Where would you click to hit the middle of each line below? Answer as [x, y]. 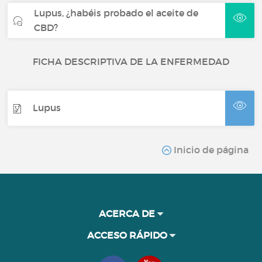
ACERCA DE [128, 213]
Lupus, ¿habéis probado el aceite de [116, 13]
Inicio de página [210, 149]
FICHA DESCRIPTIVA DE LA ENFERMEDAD [131, 61]
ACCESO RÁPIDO [128, 235]
